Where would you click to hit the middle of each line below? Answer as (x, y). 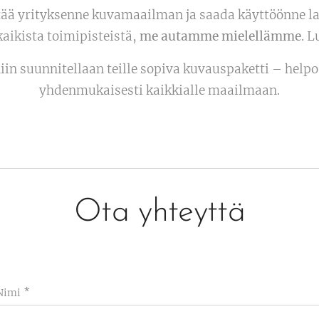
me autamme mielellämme (220, 36)
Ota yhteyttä (159, 212)
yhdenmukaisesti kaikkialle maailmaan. (159, 90)
